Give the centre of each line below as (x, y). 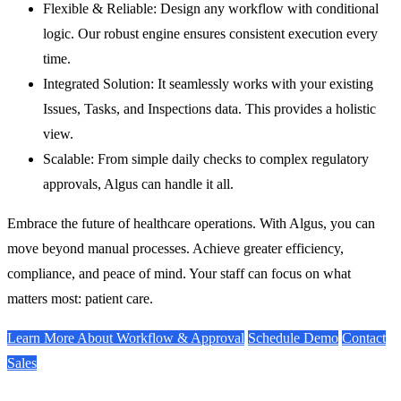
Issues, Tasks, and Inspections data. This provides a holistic (209, 108)
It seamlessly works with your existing (264, 83)
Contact (364, 337)
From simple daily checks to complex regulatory (231, 158)
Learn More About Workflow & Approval (126, 337)
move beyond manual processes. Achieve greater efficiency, (175, 248)
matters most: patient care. (80, 298)
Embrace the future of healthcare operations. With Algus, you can (191, 223)
